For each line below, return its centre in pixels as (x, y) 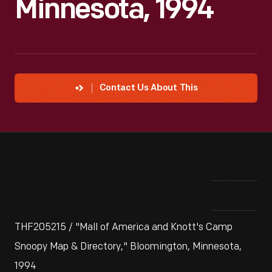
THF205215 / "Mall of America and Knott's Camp (124, 227)
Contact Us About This (148, 88)
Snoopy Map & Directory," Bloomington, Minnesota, (128, 247)
